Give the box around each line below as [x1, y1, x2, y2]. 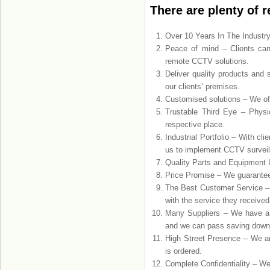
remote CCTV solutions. [165, 56, 250, 66]
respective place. [165, 119, 225, 129]
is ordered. [165, 246, 202, 256]
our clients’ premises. [165, 81, 240, 91]
